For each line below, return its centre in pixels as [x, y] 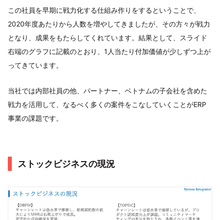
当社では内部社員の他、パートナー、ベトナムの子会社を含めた [108, 91]
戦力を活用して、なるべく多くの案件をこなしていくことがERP [107, 104]
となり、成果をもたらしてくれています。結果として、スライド [108, 38]
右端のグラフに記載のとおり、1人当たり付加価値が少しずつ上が [109, 51]
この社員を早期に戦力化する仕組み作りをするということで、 [104, 10]
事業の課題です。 [35, 118]
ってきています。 [35, 65]
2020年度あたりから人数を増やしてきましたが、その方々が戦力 [109, 24]
